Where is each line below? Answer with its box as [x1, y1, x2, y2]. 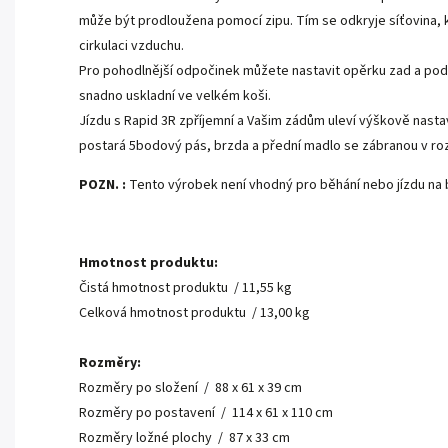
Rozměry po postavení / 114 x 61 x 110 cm [79, 403, 333, 424]
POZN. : [79, 175, 129, 196]
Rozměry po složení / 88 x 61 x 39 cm [79, 378, 302, 399]
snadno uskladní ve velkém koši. [79, 86, 271, 107]
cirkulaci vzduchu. [79, 36, 184, 57]
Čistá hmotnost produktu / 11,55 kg [79, 278, 292, 299]
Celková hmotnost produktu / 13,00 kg [79, 303, 310, 324]
